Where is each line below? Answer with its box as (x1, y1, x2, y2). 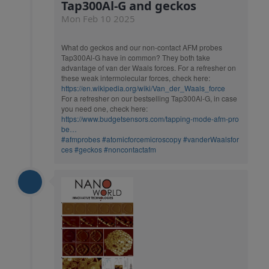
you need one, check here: (61, 103, 148, 114)
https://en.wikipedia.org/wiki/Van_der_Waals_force (61, 83, 225, 94)
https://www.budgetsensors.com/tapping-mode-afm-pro (61, 113, 239, 124)
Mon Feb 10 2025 (61, 13, 135, 25)
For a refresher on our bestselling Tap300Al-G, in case (61, 93, 237, 104)
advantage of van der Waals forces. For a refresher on (61, 62, 236, 73)
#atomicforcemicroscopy (102, 134, 181, 145)
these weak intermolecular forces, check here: (61, 73, 210, 83)
